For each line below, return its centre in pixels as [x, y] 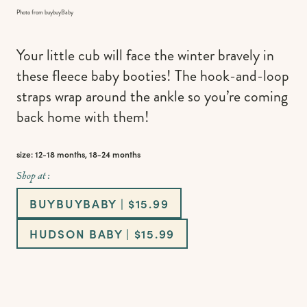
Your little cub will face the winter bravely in [145, 56]
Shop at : [33, 176]
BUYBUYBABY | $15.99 [99, 203]
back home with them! [83, 117]
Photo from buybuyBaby [45, 13]
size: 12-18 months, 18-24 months [78, 155]
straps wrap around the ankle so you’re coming [152, 97]
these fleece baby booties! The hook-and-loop [153, 76]
